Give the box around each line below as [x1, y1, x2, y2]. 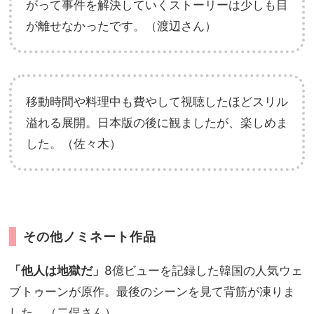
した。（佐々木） [26, 136, 121, 151]
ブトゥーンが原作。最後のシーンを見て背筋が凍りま [9, 284, 295, 299]
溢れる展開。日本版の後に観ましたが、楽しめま [26, 115, 288, 130]
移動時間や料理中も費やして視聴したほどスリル [26, 94, 288, 109]
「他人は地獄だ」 [9, 263, 104, 278]
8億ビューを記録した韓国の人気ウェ [104, 263, 303, 278]
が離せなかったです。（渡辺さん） [26, 18, 217, 34]
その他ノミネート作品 [23, 229, 156, 245]
